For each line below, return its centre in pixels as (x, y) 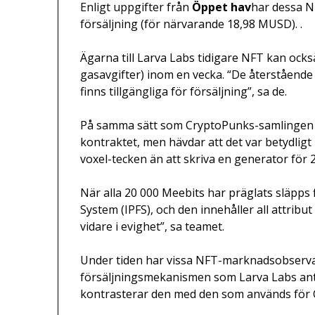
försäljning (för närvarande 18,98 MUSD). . (192, 24)
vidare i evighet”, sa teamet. (153, 227)
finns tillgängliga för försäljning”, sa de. (184, 92)
